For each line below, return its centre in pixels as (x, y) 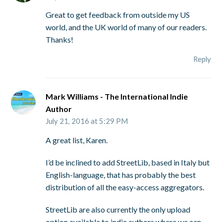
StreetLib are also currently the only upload (118, 209)
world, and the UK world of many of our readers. (126, 27)
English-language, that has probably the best (121, 174)
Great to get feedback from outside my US (118, 15)
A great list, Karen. (77, 140)
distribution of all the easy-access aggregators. (125, 187)
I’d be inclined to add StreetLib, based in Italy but (128, 162)
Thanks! (60, 40)
